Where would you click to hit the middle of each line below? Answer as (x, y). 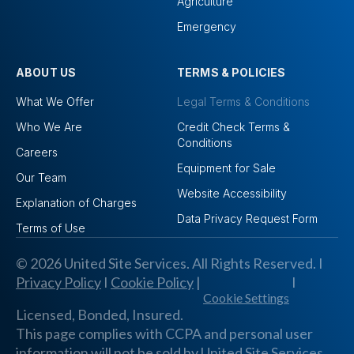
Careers (37, 153)
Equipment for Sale (226, 168)
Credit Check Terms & (233, 127)
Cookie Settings (246, 298)
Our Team (41, 178)
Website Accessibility (232, 194)
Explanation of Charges (76, 203)
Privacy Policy (58, 282)
